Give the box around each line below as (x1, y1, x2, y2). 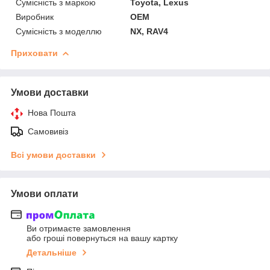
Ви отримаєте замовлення (27, 224, 131, 234)
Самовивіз (28, 126, 68, 136)
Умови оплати (11, 188, 78, 199)
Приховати (11, 48, 58, 58)
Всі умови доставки (11, 149, 96, 160)
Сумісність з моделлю (16, 26, 102, 36)
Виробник (16, 11, 54, 22)
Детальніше (27, 248, 77, 258)
